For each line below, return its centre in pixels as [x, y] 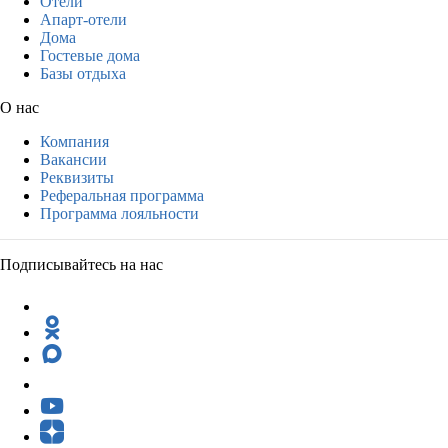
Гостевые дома [90, 55]
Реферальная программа [122, 195]
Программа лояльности [119, 213]
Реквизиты [77, 177]
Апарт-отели [83, 19]
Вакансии [73, 159]
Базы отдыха [83, 73]
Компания [74, 141]
